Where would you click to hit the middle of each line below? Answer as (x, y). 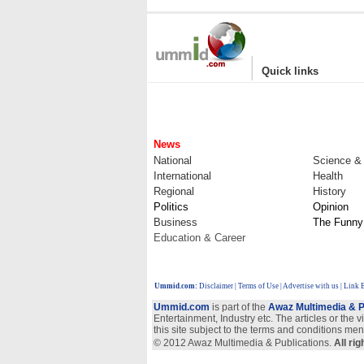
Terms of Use (258, 286)
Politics (171, 207)
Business (175, 222)
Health (328, 176)
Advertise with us (311, 286)
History (329, 191)
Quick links (290, 71)
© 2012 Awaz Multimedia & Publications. (244, 343)
